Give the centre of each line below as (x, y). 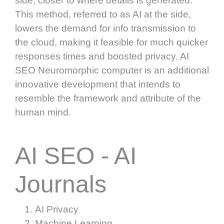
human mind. (43, 112)
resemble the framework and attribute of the (108, 98)
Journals (61, 184)
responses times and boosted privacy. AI (102, 56)
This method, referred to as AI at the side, (103, 14)
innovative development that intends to (98, 84)
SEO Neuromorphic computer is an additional (112, 70)
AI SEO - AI (76, 155)
